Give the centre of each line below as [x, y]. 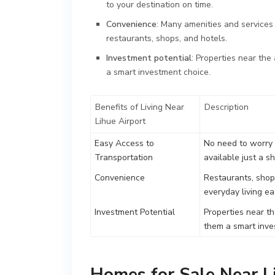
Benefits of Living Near [140, 107]
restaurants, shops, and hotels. [167, 38]
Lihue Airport [120, 121]
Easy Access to [124, 143]
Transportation [124, 157]
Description [227, 107]
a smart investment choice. [158, 72]
